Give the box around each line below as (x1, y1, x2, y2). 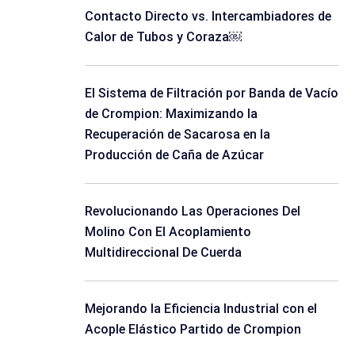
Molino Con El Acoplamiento (85, 224, 251, 239)
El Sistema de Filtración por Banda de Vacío (85, 86, 338, 101)
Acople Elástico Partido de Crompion (85, 322, 301, 337)
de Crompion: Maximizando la (85, 106, 258, 121)
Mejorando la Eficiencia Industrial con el (85, 301, 317, 316)
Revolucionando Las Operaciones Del (85, 204, 300, 219)
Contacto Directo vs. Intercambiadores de (85, 9, 331, 24)
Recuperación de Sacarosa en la (85, 127, 270, 142)
